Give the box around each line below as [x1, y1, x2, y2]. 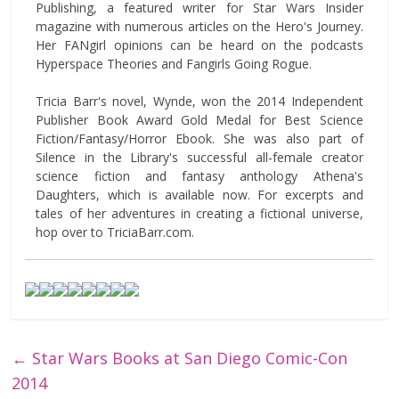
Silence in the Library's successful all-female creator [36, 149, 363, 166]
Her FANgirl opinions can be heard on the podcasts [36, 37, 363, 53]
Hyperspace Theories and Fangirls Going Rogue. [36, 55, 313, 72]
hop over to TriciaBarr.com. [36, 224, 195, 240]
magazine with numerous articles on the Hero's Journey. [36, 18, 363, 35]
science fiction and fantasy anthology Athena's [36, 167, 363, 184]
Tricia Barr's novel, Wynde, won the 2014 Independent [36, 93, 363, 110]
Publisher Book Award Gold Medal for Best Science [36, 111, 363, 128]
